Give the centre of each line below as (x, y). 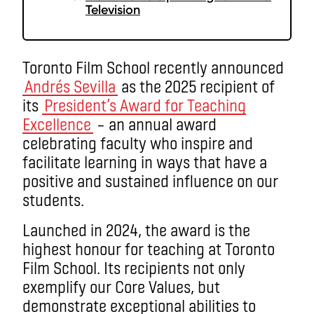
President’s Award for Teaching (145, 105)
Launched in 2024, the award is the (136, 230)
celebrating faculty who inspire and (138, 143)
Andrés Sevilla (70, 86)
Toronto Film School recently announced (153, 67)
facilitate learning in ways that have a (145, 162)
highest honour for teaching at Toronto (149, 248)
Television (113, 10)
